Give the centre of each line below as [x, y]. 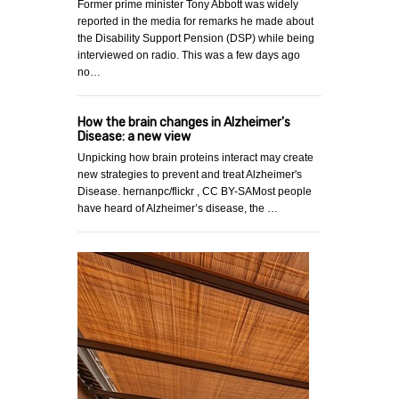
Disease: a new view [134, 137]
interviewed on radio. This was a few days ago [189, 56]
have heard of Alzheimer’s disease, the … [178, 209]
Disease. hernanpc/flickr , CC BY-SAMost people [195, 192]
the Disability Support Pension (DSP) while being [196, 39]
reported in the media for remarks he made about [195, 22]
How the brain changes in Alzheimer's [184, 123]
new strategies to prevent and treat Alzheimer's [190, 175]
